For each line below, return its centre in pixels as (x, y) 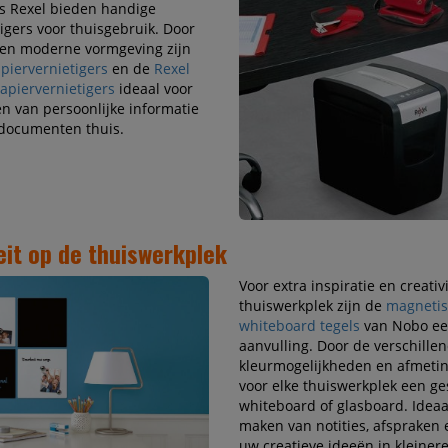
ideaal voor (153, 89)
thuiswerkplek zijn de (312, 306)
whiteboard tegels (299, 326)
